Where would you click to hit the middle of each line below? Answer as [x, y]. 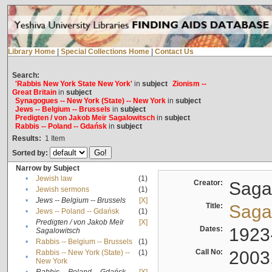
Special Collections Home [105, 52]
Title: [216, 206]
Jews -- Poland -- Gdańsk [77, 212]
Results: [26, 139]
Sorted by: [31, 153]
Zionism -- [189, 84]
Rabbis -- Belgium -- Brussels [84, 242]
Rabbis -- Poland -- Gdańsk [61, 127]
